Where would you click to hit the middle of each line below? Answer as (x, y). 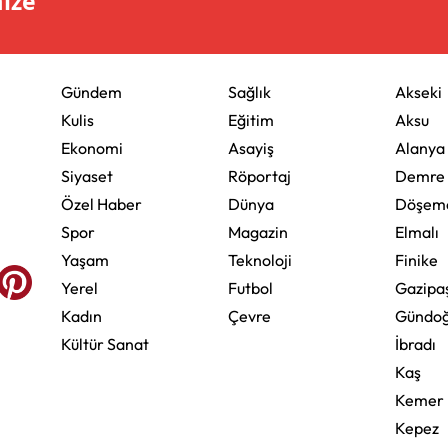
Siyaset (86, 175)
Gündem (91, 91)
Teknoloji (259, 259)
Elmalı (417, 231)
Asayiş (250, 147)
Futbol (250, 287)
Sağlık (249, 91)
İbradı (416, 343)
